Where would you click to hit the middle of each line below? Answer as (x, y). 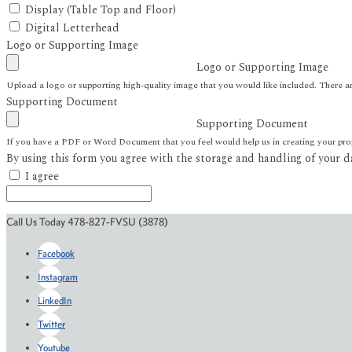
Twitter (51, 324)
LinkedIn (55, 300)
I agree (42, 176)
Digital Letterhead (72, 27)
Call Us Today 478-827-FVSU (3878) (87, 222)
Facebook (56, 253)
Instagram (58, 277)
